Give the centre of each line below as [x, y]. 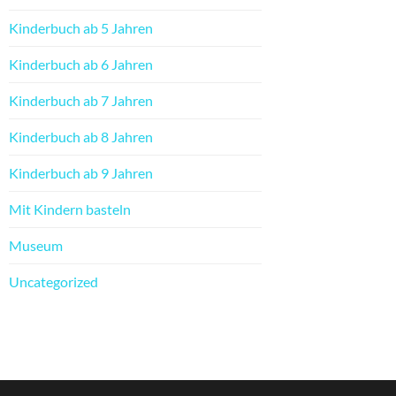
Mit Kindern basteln [70, 209]
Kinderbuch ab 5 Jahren [81, 28]
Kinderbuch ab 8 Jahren [81, 137]
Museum [36, 246]
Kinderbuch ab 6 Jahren [81, 65]
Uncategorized [53, 282]
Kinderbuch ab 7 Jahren [81, 101]
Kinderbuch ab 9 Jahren [81, 173]
